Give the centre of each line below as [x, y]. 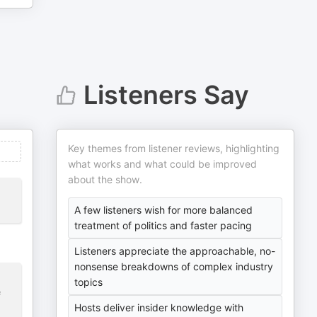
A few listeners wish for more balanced [164, 210]
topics [89, 282]
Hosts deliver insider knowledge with [159, 307]
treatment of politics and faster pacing [163, 225]
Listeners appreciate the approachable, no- [175, 251]
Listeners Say [166, 95]
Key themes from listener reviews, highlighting [174, 148]
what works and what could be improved [163, 164]
